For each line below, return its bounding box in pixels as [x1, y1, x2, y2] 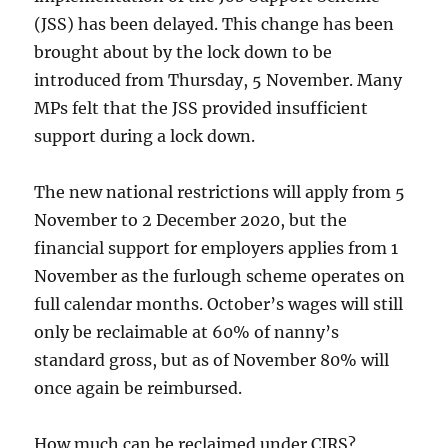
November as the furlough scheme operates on [34, 265, 406, 286]
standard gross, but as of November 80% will [34, 349, 390, 370]
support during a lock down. [34, 125, 256, 146]
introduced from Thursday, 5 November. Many [34, 69, 403, 90]
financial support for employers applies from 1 [34, 237, 399, 258]
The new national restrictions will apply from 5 [34, 181, 406, 202]
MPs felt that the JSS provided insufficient [34, 97, 369, 118]
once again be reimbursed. [34, 377, 243, 398]
